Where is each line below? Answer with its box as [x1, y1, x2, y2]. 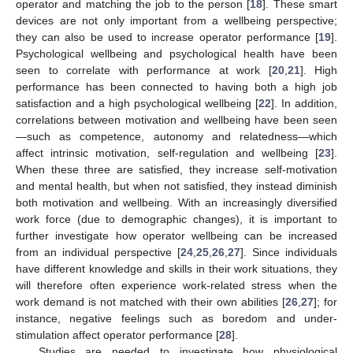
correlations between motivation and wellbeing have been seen [16, 113, 337, 126]
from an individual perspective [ [16, 245, 180, 258]
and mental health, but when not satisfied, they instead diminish [16, 179, 337, 192]
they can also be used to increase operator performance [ [16, 30, 318, 43]
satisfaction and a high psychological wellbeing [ [16, 96, 258, 110]
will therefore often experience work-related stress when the [16, 278, 337, 292]
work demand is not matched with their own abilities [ [16, 295, 285, 308]
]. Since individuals [240, 245, 337, 258]
